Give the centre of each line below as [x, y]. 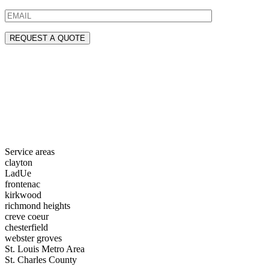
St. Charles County [41, 259]
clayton [19, 162]
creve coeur [27, 216]
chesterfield [26, 227]
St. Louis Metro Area [45, 249]
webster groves [33, 238]
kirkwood [23, 195]
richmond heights [38, 205]
